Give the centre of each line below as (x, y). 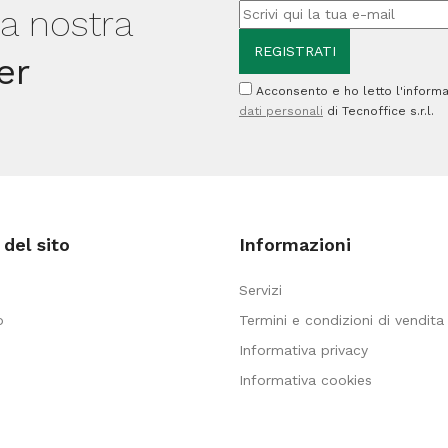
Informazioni (295, 244)
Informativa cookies (305, 379)
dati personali (281, 110)
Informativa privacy (303, 349)
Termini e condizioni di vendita (341, 319)
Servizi (260, 289)
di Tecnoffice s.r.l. (378, 110)
